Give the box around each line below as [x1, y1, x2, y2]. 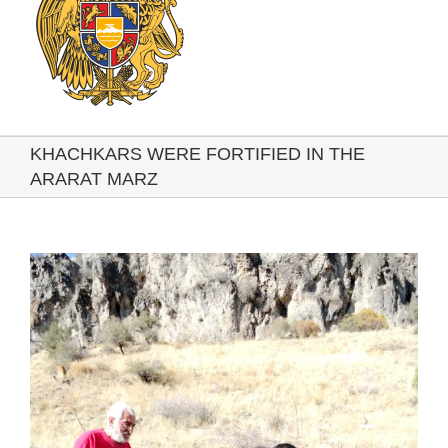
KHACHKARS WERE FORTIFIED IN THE [30, 144, 365, 165]
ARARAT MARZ [30, 169, 158, 190]
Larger [29, 273, 65, 289]
